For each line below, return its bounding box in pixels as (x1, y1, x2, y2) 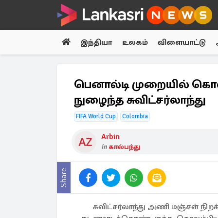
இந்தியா (80, 37, 112, 47)
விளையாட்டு (158, 37, 206, 47)
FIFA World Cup (76, 112, 116, 120)
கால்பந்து (109, 143, 140, 151)
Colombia (122, 112, 148, 120)
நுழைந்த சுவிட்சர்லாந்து (74, 92, 206, 107)
